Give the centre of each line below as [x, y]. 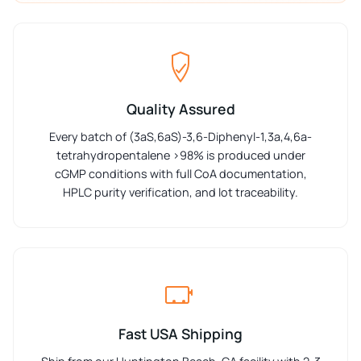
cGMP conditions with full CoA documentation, [180, 173]
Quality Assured [180, 108]
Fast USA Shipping [180, 333]
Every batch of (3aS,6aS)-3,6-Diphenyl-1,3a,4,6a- [180, 136]
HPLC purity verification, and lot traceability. [180, 192]
